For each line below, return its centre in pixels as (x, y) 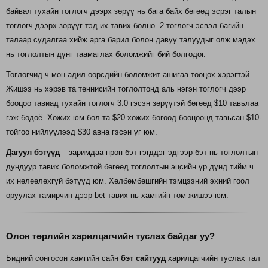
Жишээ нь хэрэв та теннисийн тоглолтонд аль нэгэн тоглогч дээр (126, 89)
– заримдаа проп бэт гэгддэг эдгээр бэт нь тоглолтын (159, 152)
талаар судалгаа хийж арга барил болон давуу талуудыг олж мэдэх (131, 39)
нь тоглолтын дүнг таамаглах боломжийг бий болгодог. (106, 54)
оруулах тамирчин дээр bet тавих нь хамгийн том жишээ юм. (117, 195)
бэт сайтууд (143, 258)
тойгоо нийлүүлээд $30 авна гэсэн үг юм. (82, 132)
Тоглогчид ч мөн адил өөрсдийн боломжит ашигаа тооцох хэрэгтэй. (129, 74)
